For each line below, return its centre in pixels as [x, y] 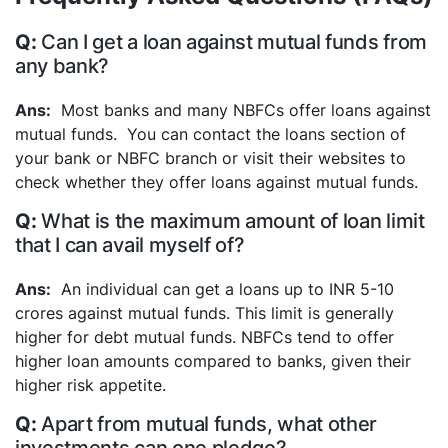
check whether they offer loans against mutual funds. [216, 182]
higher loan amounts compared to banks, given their [213, 361]
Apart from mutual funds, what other [209, 424]
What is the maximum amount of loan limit [233, 221]
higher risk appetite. [90, 385]
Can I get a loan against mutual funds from [234, 42]
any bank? [62, 66]
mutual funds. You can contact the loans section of [210, 134]
